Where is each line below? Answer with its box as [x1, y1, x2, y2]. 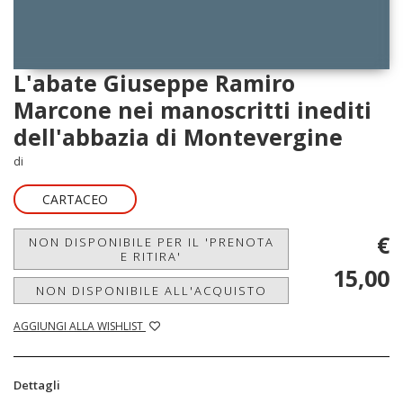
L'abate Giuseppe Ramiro [13, 67, 295, 98]
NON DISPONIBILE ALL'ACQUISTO [35, 282, 267, 299]
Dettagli [13, 376, 60, 393]
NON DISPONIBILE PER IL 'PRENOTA [28, 233, 274, 250]
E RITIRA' [121, 247, 182, 264]
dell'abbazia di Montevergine [13, 121, 343, 152]
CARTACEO [42, 190, 108, 208]
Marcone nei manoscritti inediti [13, 94, 372, 125]
